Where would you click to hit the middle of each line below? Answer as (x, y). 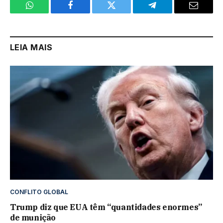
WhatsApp (48, 13)
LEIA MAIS (31, 47)
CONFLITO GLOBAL (39, 192)
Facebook (87, 13)
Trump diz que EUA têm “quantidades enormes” (106, 207)
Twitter (124, 13)
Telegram (168, 13)
